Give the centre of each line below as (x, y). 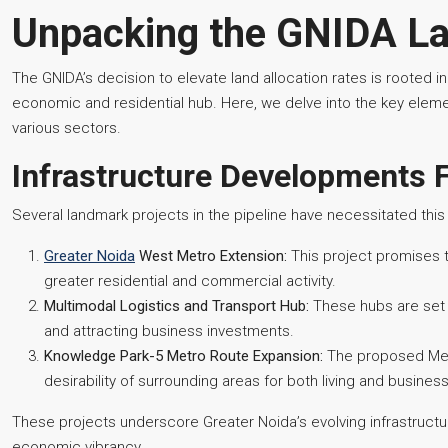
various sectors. (66, 128)
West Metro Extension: (211, 256)
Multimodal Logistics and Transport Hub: (176, 306)
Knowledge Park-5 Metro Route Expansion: (183, 356)
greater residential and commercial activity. (190, 281)
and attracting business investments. (169, 331)
